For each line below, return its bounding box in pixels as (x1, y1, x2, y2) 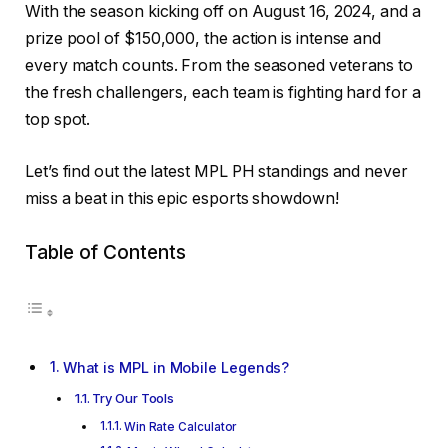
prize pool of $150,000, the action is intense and (25, 29, 382, 49)
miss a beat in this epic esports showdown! (25, 188, 339, 208)
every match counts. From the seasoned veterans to (25, 56, 414, 76)
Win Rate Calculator (123, 419, 237, 434)
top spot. (25, 110, 91, 130)
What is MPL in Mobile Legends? (62, 358, 290, 376)
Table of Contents (25, 240, 186, 265)
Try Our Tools (92, 390, 175, 407)
